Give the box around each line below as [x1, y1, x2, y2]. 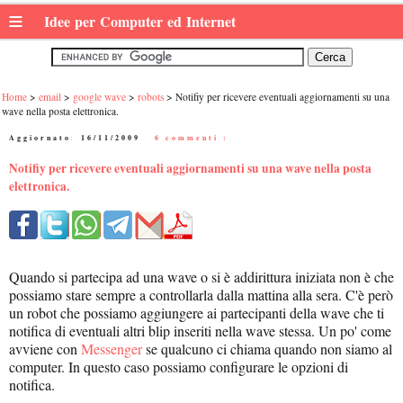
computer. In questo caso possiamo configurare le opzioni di [9, 357, 348, 377]
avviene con [9, 339, 81, 359]
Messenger [81, 339, 142, 359]
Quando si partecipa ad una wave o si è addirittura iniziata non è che [9, 267, 394, 287]
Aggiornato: [9, 132, 81, 143]
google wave [73, 90, 126, 103]
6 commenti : [155, 132, 228, 143]
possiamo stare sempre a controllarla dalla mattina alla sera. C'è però [9, 285, 393, 305]
